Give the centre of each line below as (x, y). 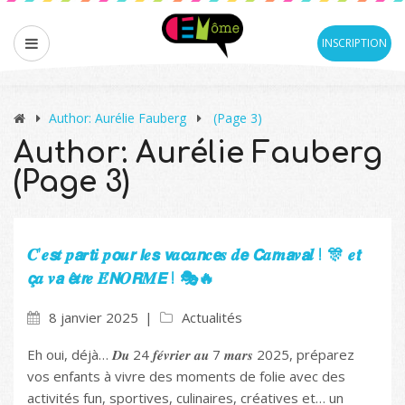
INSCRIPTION (354, 43)
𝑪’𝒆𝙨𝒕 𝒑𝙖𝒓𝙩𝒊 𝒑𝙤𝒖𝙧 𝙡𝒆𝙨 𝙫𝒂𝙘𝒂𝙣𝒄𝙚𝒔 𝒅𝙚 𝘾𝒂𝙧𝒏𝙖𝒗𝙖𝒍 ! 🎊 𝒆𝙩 (194, 255)
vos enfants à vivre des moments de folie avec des (186, 377)
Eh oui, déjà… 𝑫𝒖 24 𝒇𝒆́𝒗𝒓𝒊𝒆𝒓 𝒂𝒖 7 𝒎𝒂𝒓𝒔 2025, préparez (191, 355)
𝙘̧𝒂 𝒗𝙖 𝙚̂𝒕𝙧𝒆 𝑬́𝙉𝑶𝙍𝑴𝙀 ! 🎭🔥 (121, 279)
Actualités (212, 318)
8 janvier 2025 (94, 318)
